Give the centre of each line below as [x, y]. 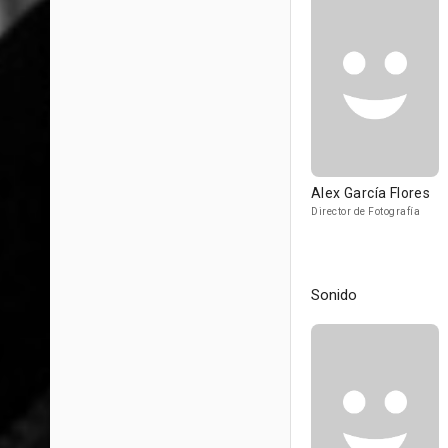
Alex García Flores [371, 193]
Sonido [334, 295]
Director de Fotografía [365, 211]
